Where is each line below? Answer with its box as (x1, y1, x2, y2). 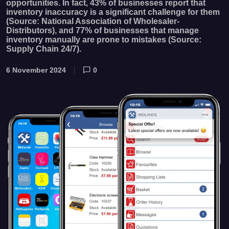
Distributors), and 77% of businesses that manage (6, 26, 199, 35)
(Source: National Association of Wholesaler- (6, 16, 179, 26)
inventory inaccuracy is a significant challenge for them (6, 7, 220, 16)
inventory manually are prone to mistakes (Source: (6, 35, 201, 44)
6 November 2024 (6, 65, 66, 74)
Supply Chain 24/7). (6, 44, 81, 53)
